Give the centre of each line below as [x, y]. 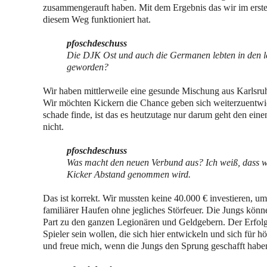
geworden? [88, 67]
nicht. [53, 127]
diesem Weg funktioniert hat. [97, 19]
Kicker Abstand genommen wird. [129, 174]
